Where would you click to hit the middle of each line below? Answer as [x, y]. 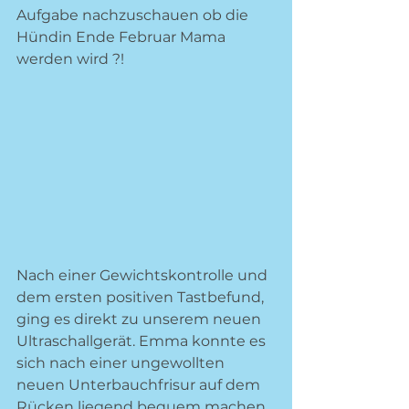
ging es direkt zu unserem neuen [141, 319]
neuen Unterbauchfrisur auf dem [140, 385]
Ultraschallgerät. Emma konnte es [143, 341]
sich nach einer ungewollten [122, 363]
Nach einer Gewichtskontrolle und [144, 275]
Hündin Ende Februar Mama [123, 37]
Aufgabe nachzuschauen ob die [134, 15]
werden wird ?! [72, 59]
